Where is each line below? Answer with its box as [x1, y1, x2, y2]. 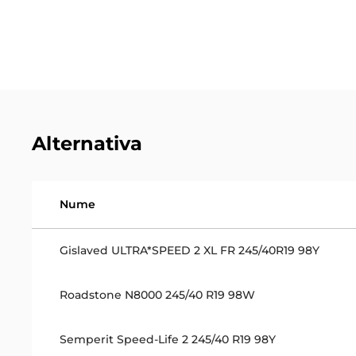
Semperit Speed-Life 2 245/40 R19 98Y [59, 332, 276, 347]
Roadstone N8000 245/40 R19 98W [59, 288, 255, 303]
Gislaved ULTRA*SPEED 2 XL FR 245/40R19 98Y [59, 243, 319, 258]
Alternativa [31, 132, 142, 156]
